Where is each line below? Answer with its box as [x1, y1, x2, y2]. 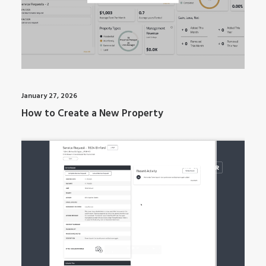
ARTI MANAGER [164, 163, 220, 172]
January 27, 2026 [21, 90, 77, 102]
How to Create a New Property [21, 105, 163, 122]
